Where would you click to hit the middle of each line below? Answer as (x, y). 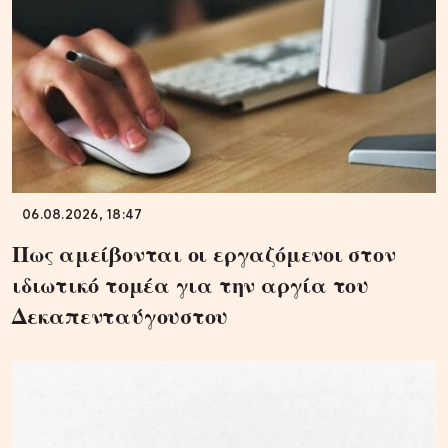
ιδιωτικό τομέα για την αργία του (190, 284)
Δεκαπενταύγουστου (120, 315)
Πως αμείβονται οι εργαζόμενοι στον (204, 253)
